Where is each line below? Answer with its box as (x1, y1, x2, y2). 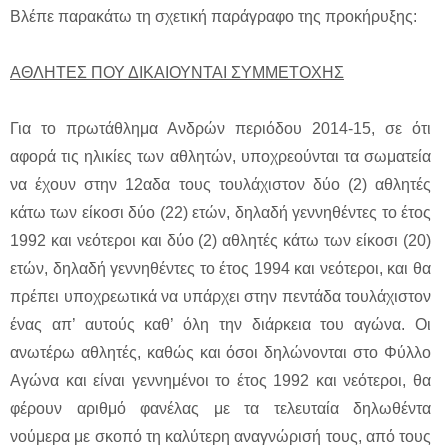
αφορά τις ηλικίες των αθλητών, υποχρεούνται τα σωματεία (10, 148, 431, 166)
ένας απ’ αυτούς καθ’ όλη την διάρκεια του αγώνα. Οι (10, 316, 431, 334)
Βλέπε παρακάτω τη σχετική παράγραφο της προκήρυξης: (10, 8, 417, 26)
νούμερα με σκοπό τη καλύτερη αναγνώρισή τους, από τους (10, 428, 431, 446)
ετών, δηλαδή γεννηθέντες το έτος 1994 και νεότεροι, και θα (10, 260, 431, 278)
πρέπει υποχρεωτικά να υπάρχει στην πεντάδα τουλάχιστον (10, 288, 431, 306)
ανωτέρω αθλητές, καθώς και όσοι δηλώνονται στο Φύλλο (10, 344, 431, 362)
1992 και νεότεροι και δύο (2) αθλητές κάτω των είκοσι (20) (10, 232, 431, 250)
